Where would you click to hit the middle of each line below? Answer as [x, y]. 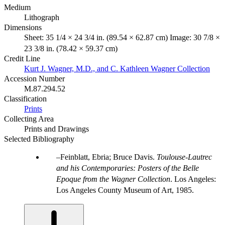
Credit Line [22, 58]
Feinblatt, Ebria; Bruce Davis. [108, 157]
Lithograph [42, 17]
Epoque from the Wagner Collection [113, 179]
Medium [17, 7]
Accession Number [34, 78]
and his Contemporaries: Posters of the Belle [128, 168]
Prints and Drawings [57, 129]
